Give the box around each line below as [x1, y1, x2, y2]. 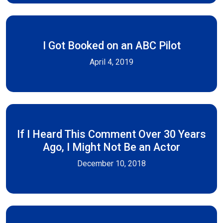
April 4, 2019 [90, 57, 133, 67]
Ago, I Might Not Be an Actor [43, 141, 180, 153]
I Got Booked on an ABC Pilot [42, 39, 181, 52]
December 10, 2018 [77, 159, 146, 168]
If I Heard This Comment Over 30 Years [17, 128, 206, 140]
